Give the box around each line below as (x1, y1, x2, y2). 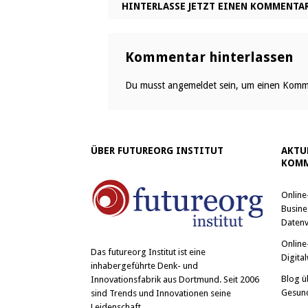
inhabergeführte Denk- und (91, 260, 198, 271)
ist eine (176, 246, 206, 257)
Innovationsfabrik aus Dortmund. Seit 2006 (91, 274, 259, 285)
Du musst (125, 80, 168, 91)
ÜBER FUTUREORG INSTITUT (91, 145, 223, 156)
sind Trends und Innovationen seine (91, 287, 231, 298)
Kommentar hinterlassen (125, 49, 294, 65)
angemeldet (168, 80, 217, 91)
